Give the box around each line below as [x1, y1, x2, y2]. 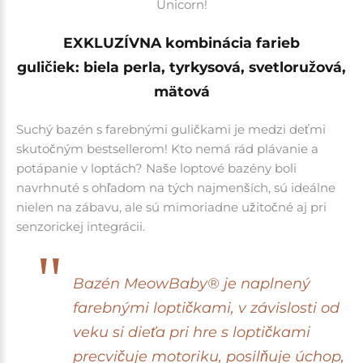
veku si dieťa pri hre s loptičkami [73, 322, 310, 341]
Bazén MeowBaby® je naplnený [73, 274, 310, 293]
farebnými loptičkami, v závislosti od [73, 298, 340, 317]
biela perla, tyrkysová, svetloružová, [79, 58, 346, 75]
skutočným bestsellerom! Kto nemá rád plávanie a [16, 140, 318, 156]
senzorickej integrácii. [16, 218, 145, 234]
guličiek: [17, 58, 79, 75]
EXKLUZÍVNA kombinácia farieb [63, 33, 300, 51]
